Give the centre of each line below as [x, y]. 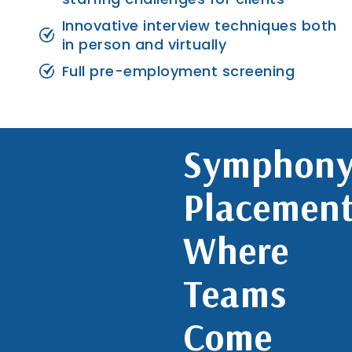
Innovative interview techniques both [199, 25]
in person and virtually [144, 44]
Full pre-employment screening [178, 71]
